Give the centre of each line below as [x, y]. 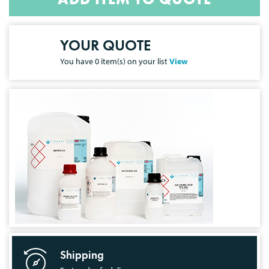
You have [77, 61]
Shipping [82, 255]
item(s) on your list [134, 61]
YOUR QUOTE [105, 45]
